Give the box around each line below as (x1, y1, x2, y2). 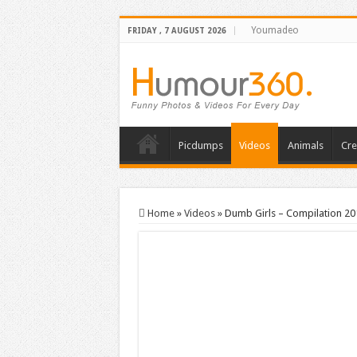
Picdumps (178, 139, 223, 152)
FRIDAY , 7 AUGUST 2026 (127, 26, 226, 35)
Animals (287, 139, 324, 152)
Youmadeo (250, 25, 299, 36)
